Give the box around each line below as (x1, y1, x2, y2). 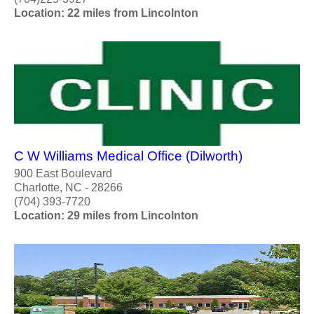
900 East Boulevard (14, 168, 112, 180)
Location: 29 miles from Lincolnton (14, 210, 198, 222)
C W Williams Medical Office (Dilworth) (14, 149, 243, 164)
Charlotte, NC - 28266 (14, 182, 123, 194)
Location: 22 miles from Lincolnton (14, 6, 198, 19)
